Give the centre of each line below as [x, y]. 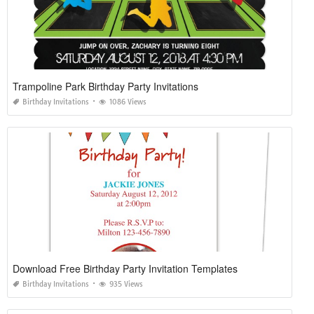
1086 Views [128, 102]
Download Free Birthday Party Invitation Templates [125, 268]
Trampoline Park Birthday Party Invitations [105, 86]
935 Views [126, 284]
